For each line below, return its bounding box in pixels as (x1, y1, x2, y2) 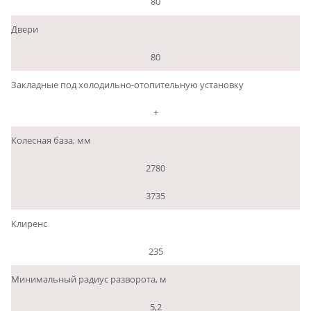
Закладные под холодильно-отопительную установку (11, 78, 244, 91)
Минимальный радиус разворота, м (11, 272, 167, 285)
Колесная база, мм (11, 133, 91, 146)
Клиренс (11, 217, 47, 230)
